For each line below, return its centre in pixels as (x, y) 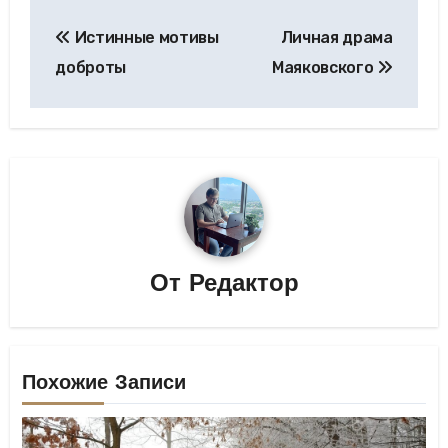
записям (95, 97)
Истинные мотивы (144, 38)
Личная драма (336, 38)
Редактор (243, 285)
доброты (90, 68)
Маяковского (324, 68)
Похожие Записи (104, 384)
